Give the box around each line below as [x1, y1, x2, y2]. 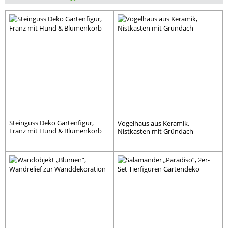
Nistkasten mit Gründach [118, 126, 193, 136]
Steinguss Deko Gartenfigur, [9, 118, 94, 127]
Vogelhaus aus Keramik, [118, 118, 189, 128]
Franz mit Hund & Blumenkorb [9, 126, 102, 135]
